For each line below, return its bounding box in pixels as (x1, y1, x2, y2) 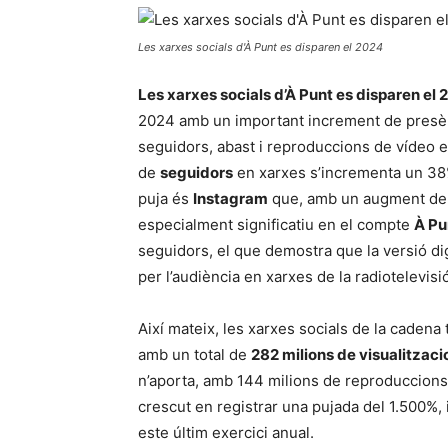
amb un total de (138, 345, 251, 364)
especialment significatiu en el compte (138, 215, 414, 234)
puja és (138, 189, 193, 208)
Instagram (193, 189, 268, 208)
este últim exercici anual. (138, 423, 314, 442)
